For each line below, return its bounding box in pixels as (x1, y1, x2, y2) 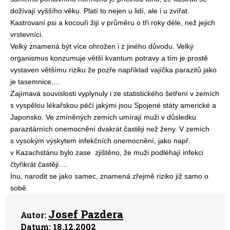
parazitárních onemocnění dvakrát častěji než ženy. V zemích (10, 125, 209, 133)
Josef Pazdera (48, 207, 123, 221)
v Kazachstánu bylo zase (10, 148, 91, 157)
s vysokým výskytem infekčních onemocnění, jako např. (10, 137, 190, 145)
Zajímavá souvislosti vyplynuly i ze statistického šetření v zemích (10, 89, 219, 98)
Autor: (21, 209, 46, 220)
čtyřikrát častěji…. (10, 160, 68, 168)
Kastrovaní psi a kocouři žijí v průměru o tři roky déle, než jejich (10, 18, 215, 27)
